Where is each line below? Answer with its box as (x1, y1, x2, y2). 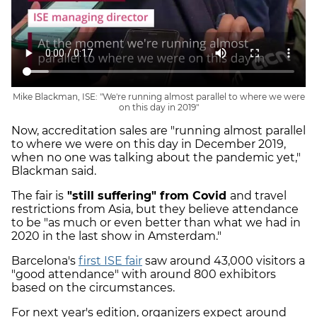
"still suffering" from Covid (64, 189, 230, 203)
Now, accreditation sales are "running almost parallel (11, 124, 306, 138)
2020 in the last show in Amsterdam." (11, 229, 221, 243)
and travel (230, 189, 287, 203)
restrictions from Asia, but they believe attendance (11, 202, 299, 217)
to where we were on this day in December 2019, (11, 137, 286, 151)
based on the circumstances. (11, 281, 178, 295)
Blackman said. (11, 164, 99, 178)
